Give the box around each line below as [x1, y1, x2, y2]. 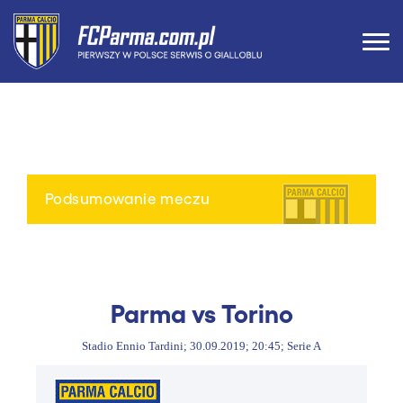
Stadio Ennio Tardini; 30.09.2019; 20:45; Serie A [82, 340, 321, 353]
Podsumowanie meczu [45, 189, 210, 207]
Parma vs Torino [110, 297, 293, 327]
